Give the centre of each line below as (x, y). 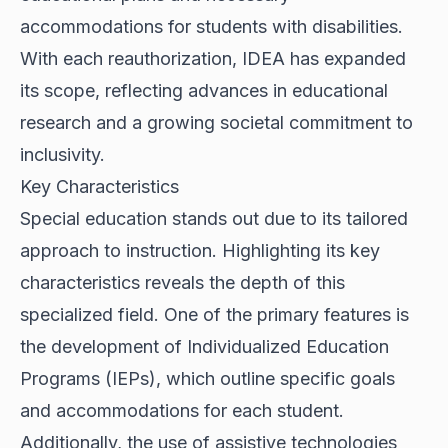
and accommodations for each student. (182, 411)
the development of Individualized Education (204, 347)
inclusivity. (62, 155)
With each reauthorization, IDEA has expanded (213, 59)
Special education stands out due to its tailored (214, 219)
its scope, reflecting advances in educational (204, 91)
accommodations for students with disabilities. (211, 27)
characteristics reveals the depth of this (182, 283)
